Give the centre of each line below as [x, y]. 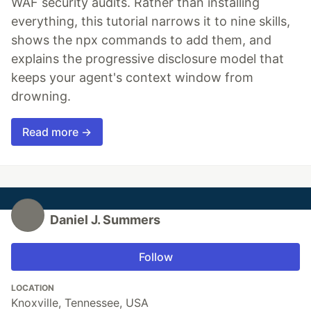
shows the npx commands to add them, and [141, 40]
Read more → [57, 132]
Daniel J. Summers [105, 220]
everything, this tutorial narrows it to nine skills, [151, 22]
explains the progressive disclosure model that [148, 59]
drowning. [41, 96]
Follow [155, 257]
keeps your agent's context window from [132, 78]
